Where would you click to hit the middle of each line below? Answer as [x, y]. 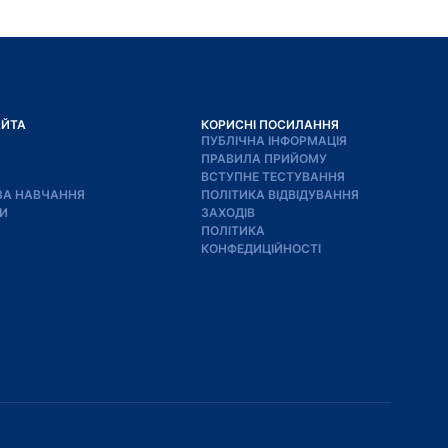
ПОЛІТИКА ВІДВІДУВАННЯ [280, 194]
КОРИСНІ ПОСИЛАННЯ [270, 124]
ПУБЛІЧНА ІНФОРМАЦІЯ [274, 140]
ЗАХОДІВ [228, 212]
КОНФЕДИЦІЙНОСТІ [261, 248]
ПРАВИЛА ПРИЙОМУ [264, 158]
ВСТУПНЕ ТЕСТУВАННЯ [273, 176]
